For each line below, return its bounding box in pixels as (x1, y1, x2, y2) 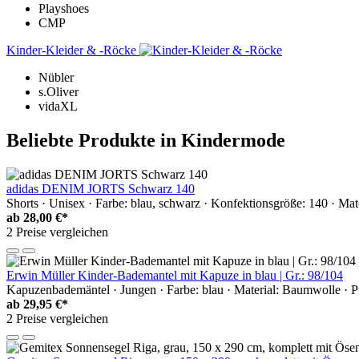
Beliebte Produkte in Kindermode (6, 129, 285, 151)
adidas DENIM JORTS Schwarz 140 (6, 181, 195, 196)
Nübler (38, 71, 74, 85)
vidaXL (38, 99, 78, 114)
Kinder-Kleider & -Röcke (6, 43, 139, 58)
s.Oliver (38, 85, 79, 99)
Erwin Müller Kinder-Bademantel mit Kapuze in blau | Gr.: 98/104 (6, 268, 343, 282)
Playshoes (38, 2, 89, 16)
